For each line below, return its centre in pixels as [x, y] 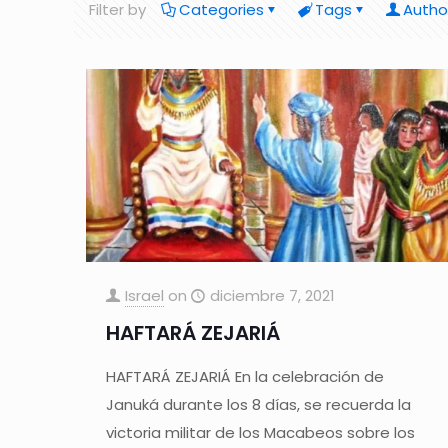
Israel [144, 295]
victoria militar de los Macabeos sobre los [260, 432]
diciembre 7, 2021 [272, 295]
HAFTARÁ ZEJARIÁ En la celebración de [244, 376]
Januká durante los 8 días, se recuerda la [258, 404]
